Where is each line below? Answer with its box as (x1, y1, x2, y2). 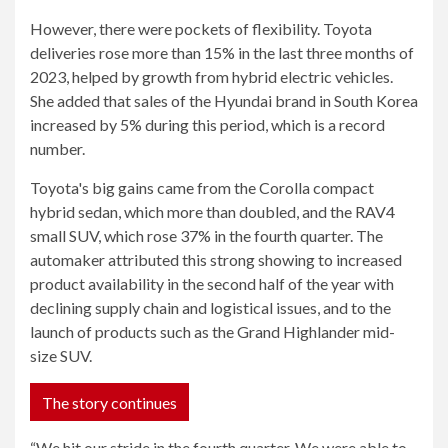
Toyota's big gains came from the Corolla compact (30, 178, 374, 197)
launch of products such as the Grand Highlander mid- (30, 322, 395, 341)
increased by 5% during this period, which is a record (30, 115, 385, 134)
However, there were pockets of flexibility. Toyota (30, 19, 372, 38)
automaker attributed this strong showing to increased (30, 250, 402, 269)
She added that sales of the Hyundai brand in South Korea (30, 91, 418, 110)
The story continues (42, 392, 177, 412)
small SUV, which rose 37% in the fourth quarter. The (30, 226, 383, 245)
